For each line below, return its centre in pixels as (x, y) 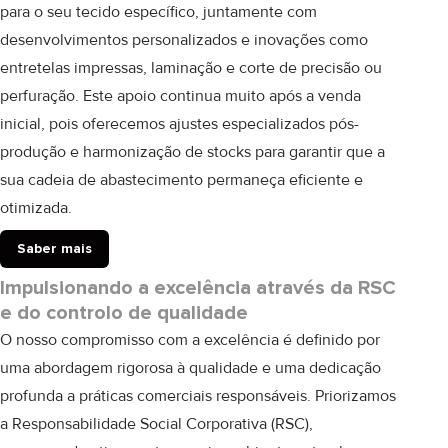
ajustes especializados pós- (264, 124)
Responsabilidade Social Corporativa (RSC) (160, 424)
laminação (186, 68)
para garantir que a (318, 152)
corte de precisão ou (310, 68)
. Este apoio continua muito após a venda (218, 96)
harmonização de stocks (167, 152)
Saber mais (54, 248)
